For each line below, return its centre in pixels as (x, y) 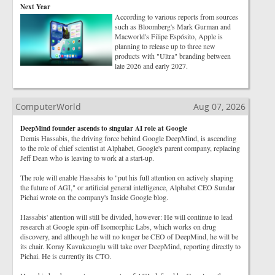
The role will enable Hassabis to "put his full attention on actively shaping (127, 177)
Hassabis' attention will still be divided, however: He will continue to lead (126, 217)
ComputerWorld (48, 107)
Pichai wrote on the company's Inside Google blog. (94, 197)
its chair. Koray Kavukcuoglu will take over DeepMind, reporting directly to (130, 246)
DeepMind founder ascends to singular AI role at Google (104, 128)
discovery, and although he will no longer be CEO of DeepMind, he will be (129, 236)
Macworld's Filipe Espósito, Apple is (169, 36)
